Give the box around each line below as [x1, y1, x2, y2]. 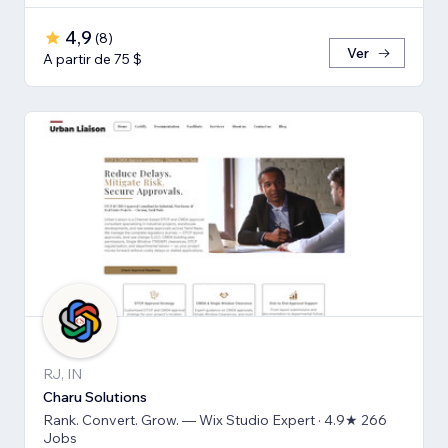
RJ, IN [43, 365, 82, 384]
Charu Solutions [43, 388, 147, 407]
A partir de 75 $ [43, 50, 142, 69]
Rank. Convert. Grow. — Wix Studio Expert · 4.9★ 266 [43, 411, 387, 430]
